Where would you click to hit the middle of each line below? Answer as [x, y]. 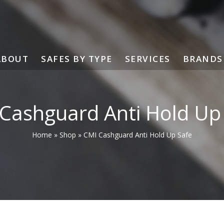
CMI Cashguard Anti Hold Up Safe [138, 135]
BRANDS [203, 59]
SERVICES [147, 59]
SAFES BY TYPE [77, 59]
